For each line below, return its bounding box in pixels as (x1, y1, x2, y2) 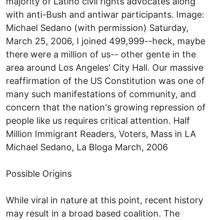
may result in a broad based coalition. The (6, 208, 180, 219)
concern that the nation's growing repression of (6, 102, 206, 112)
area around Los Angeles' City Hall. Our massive (6, 62, 203, 73)
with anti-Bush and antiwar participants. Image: (6, 9, 204, 20)
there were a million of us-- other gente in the (6, 49, 196, 59)
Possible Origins (6, 168, 72, 179)
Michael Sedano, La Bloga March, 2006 (6, 141, 168, 152)
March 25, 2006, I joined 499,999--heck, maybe (6, 35, 205, 46)
